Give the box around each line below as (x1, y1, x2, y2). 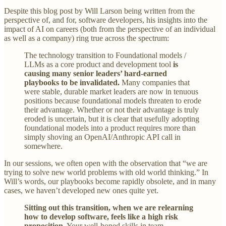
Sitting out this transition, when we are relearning (24, 203, 193, 212)
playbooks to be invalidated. (24, 78, 120, 87)
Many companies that (120, 78, 190, 87)
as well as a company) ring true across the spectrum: (4, 34, 169, 43)
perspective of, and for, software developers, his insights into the (4, 16, 207, 25)
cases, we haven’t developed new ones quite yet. (4, 186, 158, 195)
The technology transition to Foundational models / (24, 51, 186, 60)
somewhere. (24, 142, 63, 151)
